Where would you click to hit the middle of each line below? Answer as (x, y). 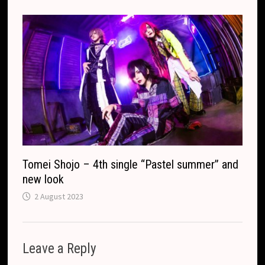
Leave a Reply (60, 248)
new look (43, 179)
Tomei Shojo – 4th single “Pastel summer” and (131, 164)
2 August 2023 (59, 196)
